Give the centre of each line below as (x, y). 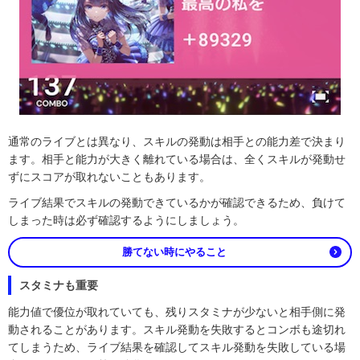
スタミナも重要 (59, 285)
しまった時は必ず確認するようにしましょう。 (126, 220)
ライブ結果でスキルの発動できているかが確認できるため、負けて (177, 202)
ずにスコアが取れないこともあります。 (109, 176)
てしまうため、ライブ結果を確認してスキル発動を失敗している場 (177, 347)
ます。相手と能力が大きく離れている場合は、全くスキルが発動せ (177, 159)
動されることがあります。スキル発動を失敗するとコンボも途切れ (177, 329)
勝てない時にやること (174, 252)
